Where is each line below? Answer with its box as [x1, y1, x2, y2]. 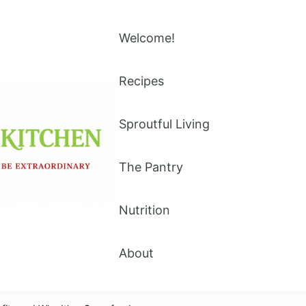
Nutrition [119, 203, 171, 217]
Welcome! [119, 31, 176, 45]
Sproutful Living [119, 117, 210, 131]
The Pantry [119, 160, 184, 174]
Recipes [119, 74, 165, 88]
